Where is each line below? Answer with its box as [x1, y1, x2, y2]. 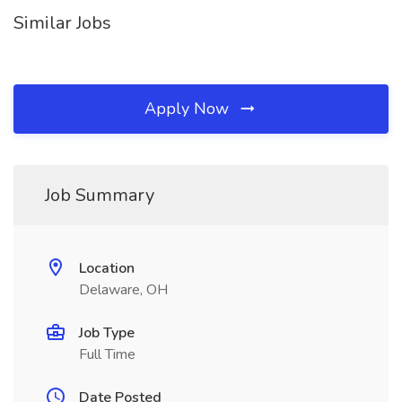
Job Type [79, 323, 135, 343]
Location [79, 258, 135, 278]
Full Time [79, 345, 135, 364]
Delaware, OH [79, 280, 168, 300]
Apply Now [144, 98, 233, 119]
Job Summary [45, 183, 154, 207]
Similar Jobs [13, 11, 111, 35]
